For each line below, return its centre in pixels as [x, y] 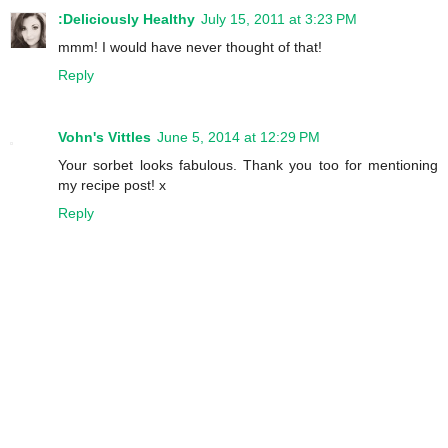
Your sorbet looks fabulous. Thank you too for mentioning [248, 165]
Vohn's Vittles [104, 137]
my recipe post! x [112, 185]
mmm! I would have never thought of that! [190, 47]
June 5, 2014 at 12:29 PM [238, 137]
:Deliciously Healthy [126, 19]
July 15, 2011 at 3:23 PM [279, 19]
